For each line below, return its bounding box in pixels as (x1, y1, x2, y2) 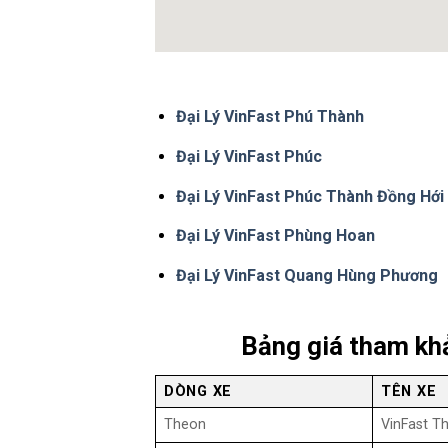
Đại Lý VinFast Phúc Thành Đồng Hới (175, 186, 444, 206)
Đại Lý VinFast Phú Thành (175, 107, 364, 127)
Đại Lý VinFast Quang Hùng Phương (175, 265, 438, 285)
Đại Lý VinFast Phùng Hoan (175, 226, 375, 246)
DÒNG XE (164, 383, 233, 401)
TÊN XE (381, 383, 437, 401)
